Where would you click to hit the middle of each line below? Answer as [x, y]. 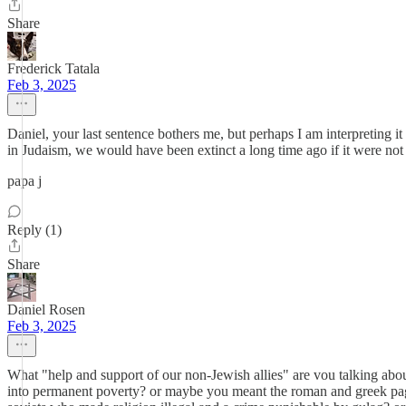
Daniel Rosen [46, 309]
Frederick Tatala [53, 68]
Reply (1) [34, 230]
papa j [24, 181]
